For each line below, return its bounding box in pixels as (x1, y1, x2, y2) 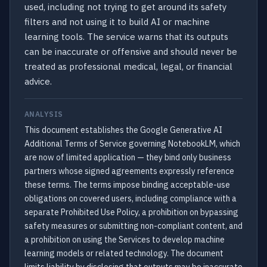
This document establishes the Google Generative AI (24, 125, 222, 135)
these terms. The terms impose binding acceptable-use (24, 179, 230, 190)
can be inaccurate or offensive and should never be (24, 46, 237, 57)
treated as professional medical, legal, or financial (24, 61, 232, 72)
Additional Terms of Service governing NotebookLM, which (24, 138, 240, 149)
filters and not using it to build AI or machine (24, 16, 210, 27)
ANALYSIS (24, 110, 63, 119)
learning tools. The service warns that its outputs (24, 31, 228, 42)
